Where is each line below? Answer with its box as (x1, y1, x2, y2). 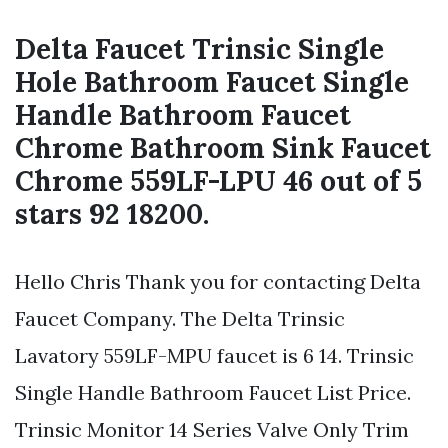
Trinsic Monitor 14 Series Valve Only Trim (15, 417, 409, 443)
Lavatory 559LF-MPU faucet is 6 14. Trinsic (15, 343, 414, 369)
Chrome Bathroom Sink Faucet (15, 130, 431, 167)
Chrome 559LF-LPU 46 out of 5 (15, 163, 422, 200)
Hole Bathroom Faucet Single (15, 64, 409, 101)
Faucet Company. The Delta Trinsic (15, 306, 345, 332)
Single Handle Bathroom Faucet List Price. (15, 380, 411, 406)
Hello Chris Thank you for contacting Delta (15, 269, 421, 295)
